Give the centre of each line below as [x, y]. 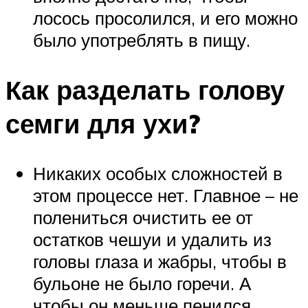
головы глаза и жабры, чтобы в [160, 261]
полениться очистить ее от [143, 217]
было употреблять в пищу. [142, 40]
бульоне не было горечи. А [142, 283]
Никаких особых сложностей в [158, 173]
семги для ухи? [103, 123]
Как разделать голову [145, 89]
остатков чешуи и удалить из [152, 239]
